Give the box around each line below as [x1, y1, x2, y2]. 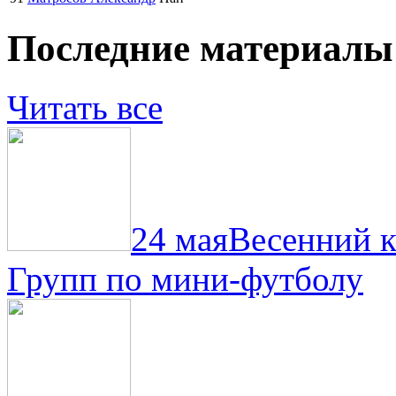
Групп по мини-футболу [7, 259, 363, 298]
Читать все [7, 88, 163, 126]
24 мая [131, 219, 228, 258]
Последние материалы [7, 27, 393, 69]
